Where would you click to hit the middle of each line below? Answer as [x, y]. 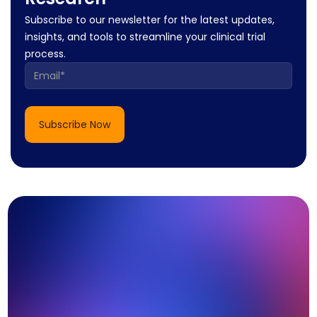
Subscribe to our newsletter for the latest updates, [150, 20]
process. [45, 54]
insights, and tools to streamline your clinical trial [145, 37]
